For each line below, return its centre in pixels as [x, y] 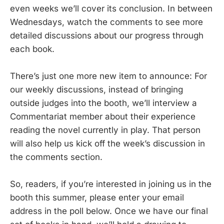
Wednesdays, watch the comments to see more [106, 22]
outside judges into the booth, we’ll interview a [103, 103]
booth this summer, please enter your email [97, 197]
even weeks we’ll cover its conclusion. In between [111, 8]
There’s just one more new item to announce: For [108, 76]
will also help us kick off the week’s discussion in [107, 143]
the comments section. [56, 157]
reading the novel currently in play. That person [105, 130]
